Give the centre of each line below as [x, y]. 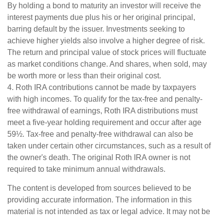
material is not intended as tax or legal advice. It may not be [109, 211]
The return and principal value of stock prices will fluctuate [107, 52]
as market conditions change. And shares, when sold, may [107, 64]
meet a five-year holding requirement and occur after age [104, 122]
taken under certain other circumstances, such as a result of [109, 146]
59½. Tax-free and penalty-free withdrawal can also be [100, 134]
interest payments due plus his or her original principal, [101, 17]
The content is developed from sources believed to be [99, 188]
